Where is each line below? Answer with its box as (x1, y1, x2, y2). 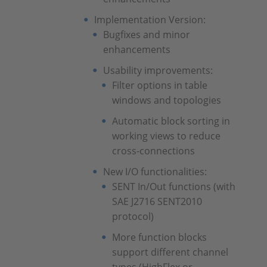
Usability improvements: (103, 64, 213, 77)
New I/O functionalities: (103, 165, 207, 178)
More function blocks (111, 231, 207, 244)
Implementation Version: (94, 13, 206, 26)
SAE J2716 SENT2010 (111, 195, 202, 208)
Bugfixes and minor (103, 28, 190, 41)
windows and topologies (111, 94, 221, 107)
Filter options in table (111, 79, 207, 92)
